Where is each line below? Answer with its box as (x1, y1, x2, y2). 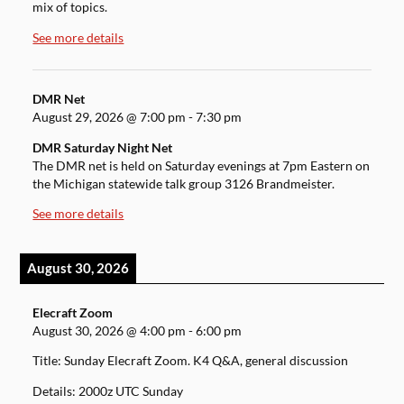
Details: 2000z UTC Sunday (32, 384, 184, 399)
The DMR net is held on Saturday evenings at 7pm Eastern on (32, 158, 371, 173)
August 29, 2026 (32, 110, 124, 125)
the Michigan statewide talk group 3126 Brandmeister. (32, 176, 335, 191)
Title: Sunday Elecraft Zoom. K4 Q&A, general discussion (32, 353, 349, 369)
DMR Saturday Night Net (32, 140, 173, 155)
